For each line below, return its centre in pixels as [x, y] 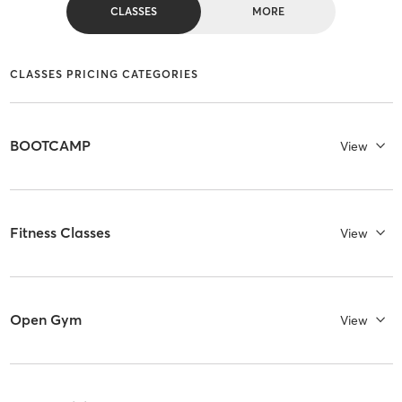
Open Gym [45, 320]
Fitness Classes [60, 233]
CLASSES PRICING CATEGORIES [104, 74]
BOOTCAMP [50, 146]
